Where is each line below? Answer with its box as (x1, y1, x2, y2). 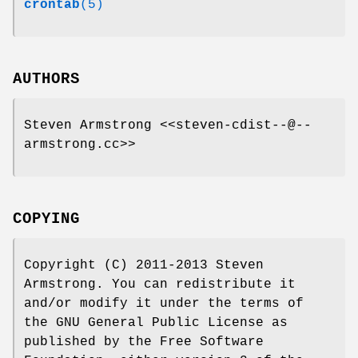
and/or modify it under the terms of (24, 296, 304, 311)
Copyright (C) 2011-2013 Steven (24, 257, 264, 272)
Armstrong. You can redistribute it (24, 276, 296, 292)
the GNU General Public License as (24, 315, 288, 330)
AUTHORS (13, 70, 80, 88)
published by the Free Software (24, 334, 264, 349)
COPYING (13, 209, 80, 228)
